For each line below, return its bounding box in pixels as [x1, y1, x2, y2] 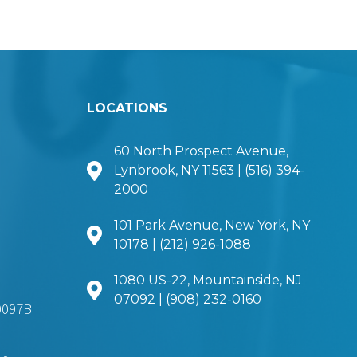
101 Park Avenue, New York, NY [113, 217, 310, 233]
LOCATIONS [86, 100, 167, 116]
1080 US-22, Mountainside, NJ [113, 272, 302, 288]
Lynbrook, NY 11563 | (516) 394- [113, 162, 304, 178]
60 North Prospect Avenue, [113, 143, 288, 159]
